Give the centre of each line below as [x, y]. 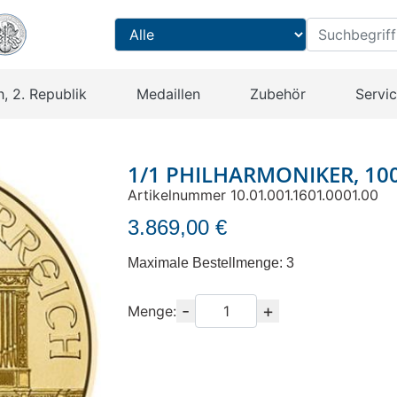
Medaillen [168, 94]
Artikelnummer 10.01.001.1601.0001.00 [253, 195]
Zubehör [277, 94]
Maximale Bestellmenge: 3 [211, 263]
